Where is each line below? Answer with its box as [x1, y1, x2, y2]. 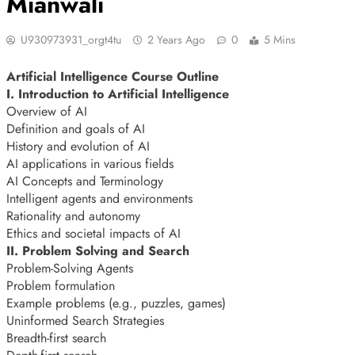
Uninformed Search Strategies [6, 311, 164, 330]
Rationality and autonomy [6, 206, 140, 225]
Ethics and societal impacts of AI [6, 223, 181, 242]
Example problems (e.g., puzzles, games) [6, 293, 226, 312]
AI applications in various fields [6, 154, 174, 173]
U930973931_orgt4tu [21, 31, 121, 48]
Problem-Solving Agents [6, 258, 133, 277]
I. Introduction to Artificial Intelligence [6, 84, 229, 103]
